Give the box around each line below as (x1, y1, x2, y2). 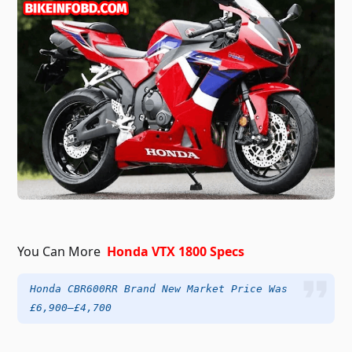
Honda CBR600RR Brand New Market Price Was (30, 282, 288, 295)
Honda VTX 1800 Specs (107, 242, 245, 260)
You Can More (17, 242, 108, 260)
